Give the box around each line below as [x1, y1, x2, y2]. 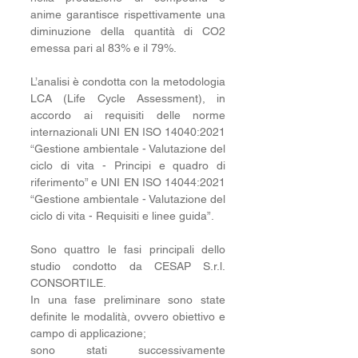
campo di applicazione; [30, 327, 149, 340]
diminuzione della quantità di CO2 [30, 25, 225, 38]
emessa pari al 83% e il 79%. [30, 42, 177, 54]
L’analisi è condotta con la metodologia [30, 75, 225, 88]
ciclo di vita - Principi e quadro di [30, 159, 225, 172]
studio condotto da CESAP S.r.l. [30, 260, 225, 272]
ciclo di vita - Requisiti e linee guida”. [30, 209, 214, 222]
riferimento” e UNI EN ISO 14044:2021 [30, 176, 225, 189]
